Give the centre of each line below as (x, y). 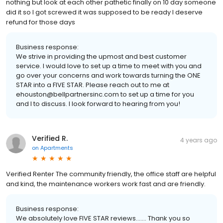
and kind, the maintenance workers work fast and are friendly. (106, 184)
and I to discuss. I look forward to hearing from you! (98, 104)
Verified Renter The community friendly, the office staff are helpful (111, 174)
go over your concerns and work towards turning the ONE (108, 76)
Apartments (57, 148)
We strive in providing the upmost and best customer (101, 57)
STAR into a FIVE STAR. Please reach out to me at (93, 85)
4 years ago (199, 140)
